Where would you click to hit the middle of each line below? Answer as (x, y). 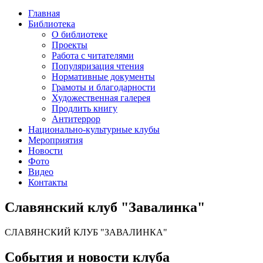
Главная (44, 13)
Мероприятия (55, 140)
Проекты (70, 45)
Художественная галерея (101, 98)
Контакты (48, 182)
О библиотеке (80, 34)
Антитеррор (76, 119)
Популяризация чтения (98, 66)
